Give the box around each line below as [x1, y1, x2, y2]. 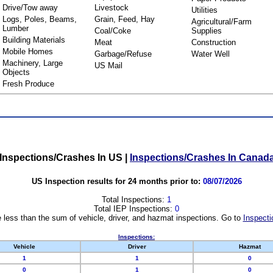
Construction [191, 38, 236, 47]
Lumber [2, 24, 29, 33]
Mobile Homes [2, 47, 53, 56]
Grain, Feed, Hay [94, 15, 155, 24]
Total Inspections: [102, 194, 167, 204]
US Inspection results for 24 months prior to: [31, 176, 203, 186]
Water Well [191, 49, 230, 58]
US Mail [94, 61, 122, 70]
